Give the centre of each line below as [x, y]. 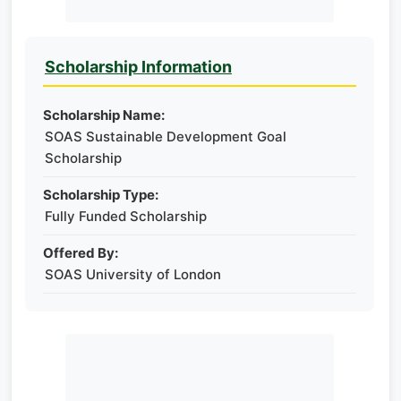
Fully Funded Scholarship [126, 216]
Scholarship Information [138, 67]
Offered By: [81, 253]
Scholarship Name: [104, 115]
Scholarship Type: [101, 195]
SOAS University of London [133, 274]
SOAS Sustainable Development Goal [166, 137]
